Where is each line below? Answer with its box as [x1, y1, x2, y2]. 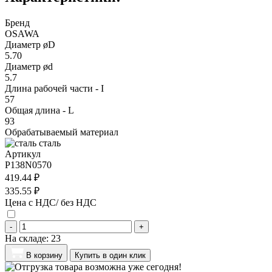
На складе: [5, 233, 51, 243]
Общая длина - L [5, 104, 74, 115]
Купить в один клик [75, 250, 146, 260]
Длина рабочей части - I [5, 83, 104, 93]
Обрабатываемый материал [5, 126, 118, 137]
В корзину [26, 250, 63, 260]
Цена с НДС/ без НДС [5, 197, 97, 208]
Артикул [5, 148, 41, 159]
